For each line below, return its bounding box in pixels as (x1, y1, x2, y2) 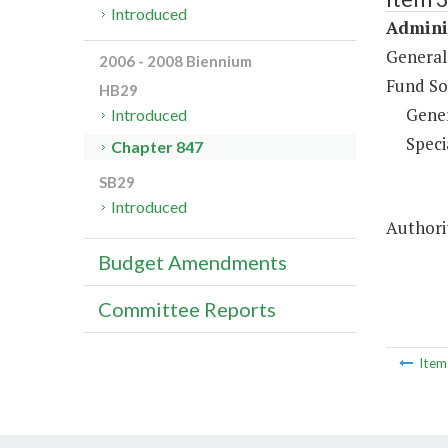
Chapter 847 (111, 137, 204, 157)
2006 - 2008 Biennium (99, 52, 252, 71)
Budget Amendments (98, 250, 287, 275)
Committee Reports (98, 297, 276, 322)
